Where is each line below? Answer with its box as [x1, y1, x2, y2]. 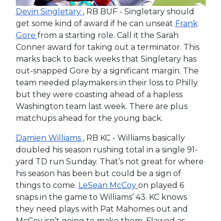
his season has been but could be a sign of [15, 169, 181, 179]
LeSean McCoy [78, 181, 138, 190]
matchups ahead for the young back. [15, 113, 163, 123]
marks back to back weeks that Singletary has [15, 54, 196, 64]
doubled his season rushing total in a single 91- [15, 145, 198, 155]
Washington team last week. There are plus [15, 102, 187, 111]
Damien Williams [15, 133, 83, 143]
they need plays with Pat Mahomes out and [15, 204, 188, 214]
